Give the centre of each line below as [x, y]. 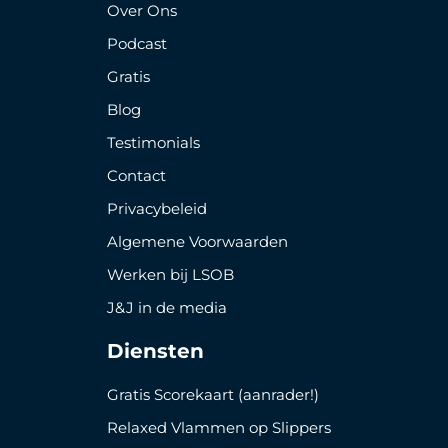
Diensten [155, 351]
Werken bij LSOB [170, 274]
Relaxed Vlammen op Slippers [219, 427]
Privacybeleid [157, 208]
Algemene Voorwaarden [197, 241]
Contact [138, 175]
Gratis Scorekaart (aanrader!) [213, 394]
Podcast [137, 43]
